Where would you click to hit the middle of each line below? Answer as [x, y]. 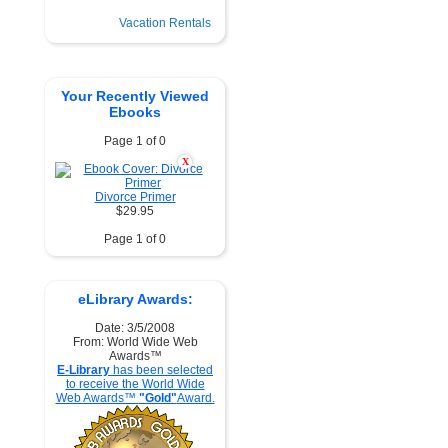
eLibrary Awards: [135, 299]
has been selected [161, 370]
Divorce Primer [135, 197]
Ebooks [135, 112]
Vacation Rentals [165, 23]
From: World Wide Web [135, 342]
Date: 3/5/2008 [135, 328]
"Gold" [157, 398]
